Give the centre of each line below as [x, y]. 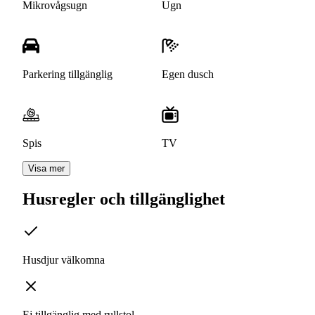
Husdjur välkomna [64, 260]
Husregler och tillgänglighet [124, 199]
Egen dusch [188, 75]
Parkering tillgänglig [67, 75]
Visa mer [46, 169]
